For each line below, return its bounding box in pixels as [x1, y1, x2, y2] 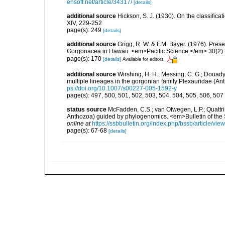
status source [67, 105, 106, 113]
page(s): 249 [67, 26, 103, 34]
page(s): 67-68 [67, 127, 108, 134]
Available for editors [123, 56, 164, 62]
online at [67, 120, 90, 127]
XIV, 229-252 [67, 19, 102, 27]
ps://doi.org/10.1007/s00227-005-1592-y [67, 84, 177, 92]
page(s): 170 [67, 55, 103, 62]
